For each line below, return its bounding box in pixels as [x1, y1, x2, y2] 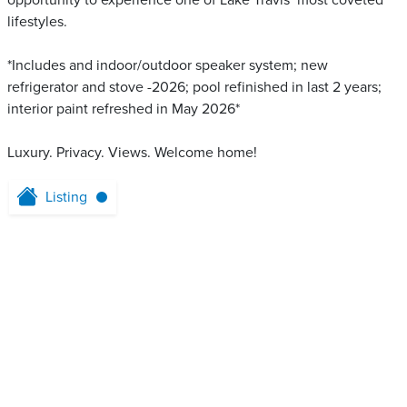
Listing [45, 188, 87, 207]
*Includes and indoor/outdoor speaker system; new [7, 56, 328, 75]
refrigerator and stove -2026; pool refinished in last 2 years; [7, 78, 382, 97]
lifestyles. [7, 13, 67, 32]
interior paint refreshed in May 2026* [7, 100, 240, 119]
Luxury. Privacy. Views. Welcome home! [7, 144, 257, 163]
